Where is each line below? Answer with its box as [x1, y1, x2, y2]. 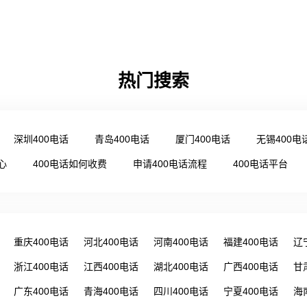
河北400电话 [84, 236, 138, 247]
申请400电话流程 [133, 158, 207, 169]
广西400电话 [223, 261, 278, 272]
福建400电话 [223, 236, 278, 247]
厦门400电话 [175, 134, 230, 145]
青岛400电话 [95, 134, 149, 145]
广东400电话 [14, 286, 69, 297]
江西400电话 [84, 261, 138, 272]
